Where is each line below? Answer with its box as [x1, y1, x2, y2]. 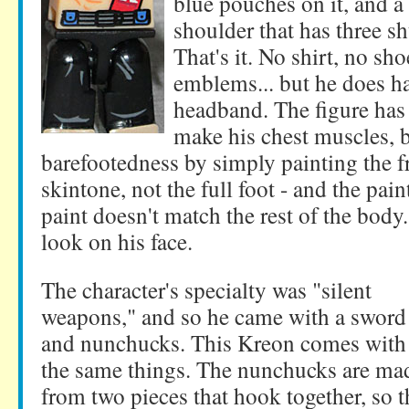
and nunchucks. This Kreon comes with [41, 327, 406, 358]
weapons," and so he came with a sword [41, 300, 406, 331]
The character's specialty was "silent [41, 274, 372, 305]
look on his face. [41, 225, 193, 257]
